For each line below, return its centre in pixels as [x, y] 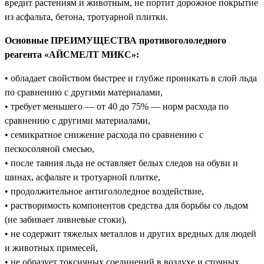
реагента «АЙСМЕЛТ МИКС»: [72, 55]
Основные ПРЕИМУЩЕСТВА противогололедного [115, 41]
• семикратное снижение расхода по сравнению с [104, 135]
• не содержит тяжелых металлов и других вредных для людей [131, 234]
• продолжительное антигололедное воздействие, [104, 192]
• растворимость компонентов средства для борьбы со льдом [126, 206]
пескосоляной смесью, [49, 149]
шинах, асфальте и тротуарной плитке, [82, 177]
